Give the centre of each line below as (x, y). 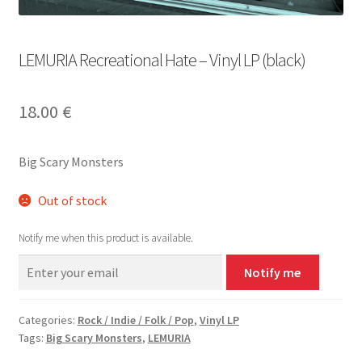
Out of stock (73, 201)
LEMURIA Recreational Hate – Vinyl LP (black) (162, 60)
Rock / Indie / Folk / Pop (135, 320)
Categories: (48, 320)
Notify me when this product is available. (105, 238)
